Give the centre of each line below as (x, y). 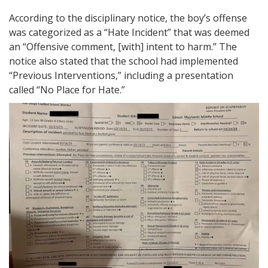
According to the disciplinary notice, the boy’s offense (128, 18)
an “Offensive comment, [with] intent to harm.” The (123, 47)
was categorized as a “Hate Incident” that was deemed (129, 33)
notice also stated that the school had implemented (124, 61)
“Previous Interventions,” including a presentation (121, 76)
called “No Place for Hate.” (67, 90)
